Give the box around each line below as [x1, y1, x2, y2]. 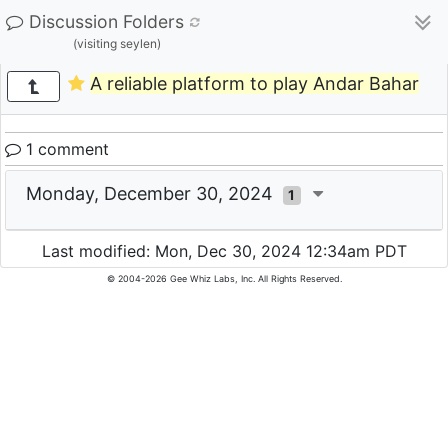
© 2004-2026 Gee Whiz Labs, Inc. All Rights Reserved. [106, 273, 342, 285]
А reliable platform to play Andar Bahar [89, 73, 419, 95]
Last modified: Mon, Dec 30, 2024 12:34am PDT [41, 241, 407, 262]
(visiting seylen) [72, 36, 161, 51]
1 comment [21, 139, 109, 159]
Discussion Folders [29, 11, 184, 32]
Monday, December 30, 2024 [26, 183, 283, 204]
